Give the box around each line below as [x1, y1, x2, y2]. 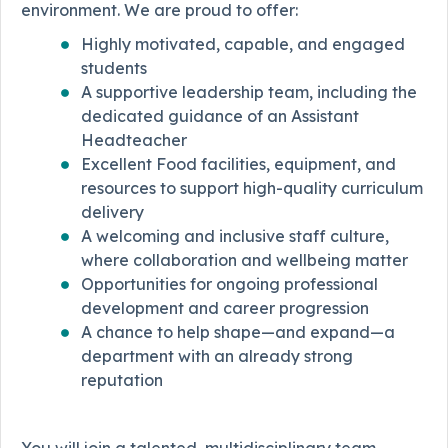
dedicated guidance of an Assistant [81, 105, 359, 126]
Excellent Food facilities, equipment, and [81, 153, 396, 174]
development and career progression [81, 297, 369, 318]
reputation [81, 369, 163, 390]
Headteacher [81, 129, 187, 150]
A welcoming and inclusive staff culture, [81, 225, 389, 246]
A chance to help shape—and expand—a [81, 321, 395, 342]
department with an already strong [81, 345, 353, 366]
